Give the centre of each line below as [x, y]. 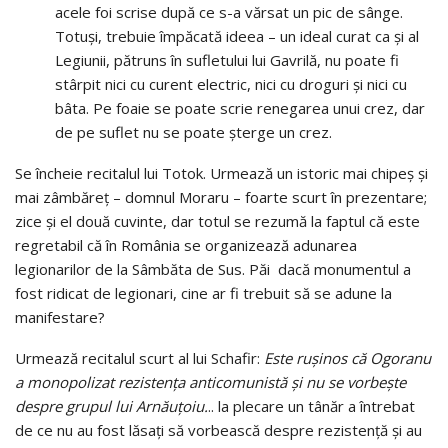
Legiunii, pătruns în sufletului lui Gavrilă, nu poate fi [227, 59]
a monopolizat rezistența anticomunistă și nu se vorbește [210, 381]
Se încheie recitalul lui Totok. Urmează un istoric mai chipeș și [221, 172]
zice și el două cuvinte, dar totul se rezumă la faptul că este [217, 220]
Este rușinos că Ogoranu [347, 357]
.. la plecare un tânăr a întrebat [311, 405]
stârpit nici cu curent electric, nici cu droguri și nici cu [231, 83]
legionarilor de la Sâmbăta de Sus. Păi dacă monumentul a [213, 268]
